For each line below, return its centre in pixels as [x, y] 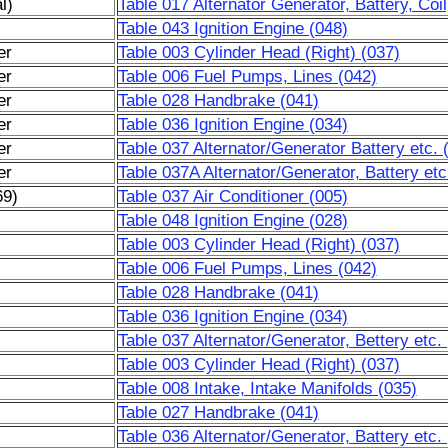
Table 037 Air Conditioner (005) [232, 196]
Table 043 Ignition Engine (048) [232, 28]
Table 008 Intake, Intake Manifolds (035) [267, 388]
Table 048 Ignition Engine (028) [232, 220]
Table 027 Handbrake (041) [218, 412]
